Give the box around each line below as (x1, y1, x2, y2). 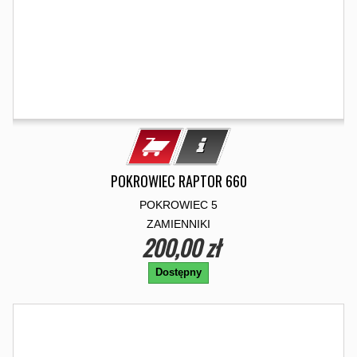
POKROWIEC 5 (139, 198, 218, 211)
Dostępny (155, 266, 202, 278)
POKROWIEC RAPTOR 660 (110, 171, 247, 191)
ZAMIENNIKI (147, 218, 210, 230)
